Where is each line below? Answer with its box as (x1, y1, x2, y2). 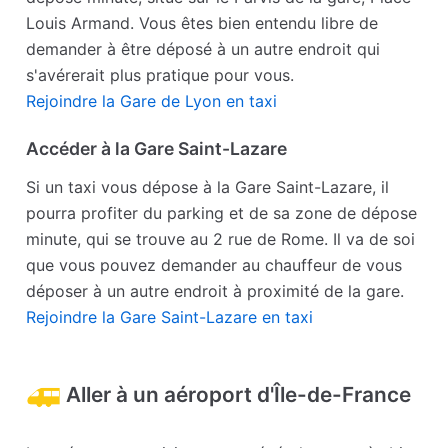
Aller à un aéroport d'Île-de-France (66, 382, 412, 408)
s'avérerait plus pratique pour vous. (26, 65, 295, 86)
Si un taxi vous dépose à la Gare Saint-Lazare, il (26, 177, 390, 198)
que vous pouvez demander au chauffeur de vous (26, 255, 403, 276)
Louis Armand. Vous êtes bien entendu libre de (26, 13, 379, 34)
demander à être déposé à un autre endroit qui (26, 39, 381, 60)
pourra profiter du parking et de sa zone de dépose (26, 203, 418, 224)
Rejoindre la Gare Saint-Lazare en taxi (26, 307, 314, 328)
